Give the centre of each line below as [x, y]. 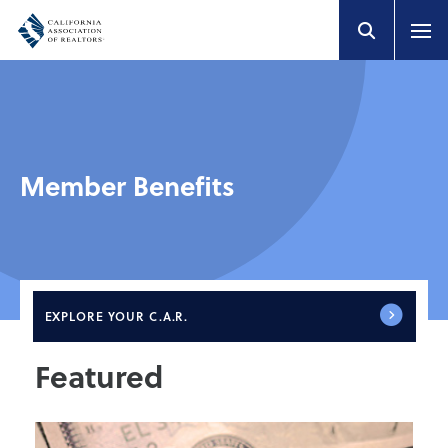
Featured [99, 376]
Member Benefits [127, 186]
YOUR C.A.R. [148, 316]
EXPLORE [74, 316]
